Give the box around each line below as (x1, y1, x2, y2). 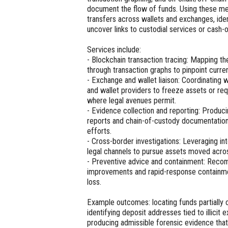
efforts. (87, 126, 112, 136)
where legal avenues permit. (87, 95, 177, 105)
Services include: (87, 44, 141, 54)
